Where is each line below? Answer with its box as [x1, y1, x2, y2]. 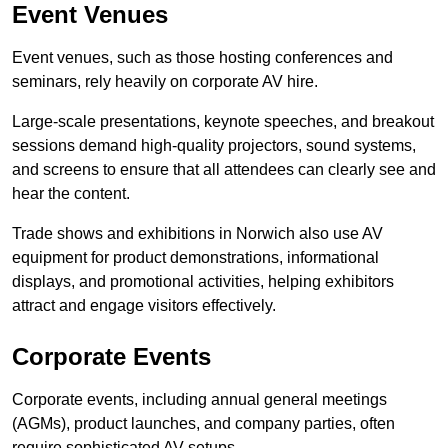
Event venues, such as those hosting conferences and [12, 49, 393, 67]
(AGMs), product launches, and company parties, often [12, 415, 395, 433]
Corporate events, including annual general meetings [12, 391, 387, 409]
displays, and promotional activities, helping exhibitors [12, 273, 394, 291]
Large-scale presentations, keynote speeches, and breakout [12, 113, 434, 131]
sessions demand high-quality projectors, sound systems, [12, 137, 416, 155]
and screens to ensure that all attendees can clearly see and [12, 161, 436, 179]
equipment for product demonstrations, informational [12, 249, 379, 267]
